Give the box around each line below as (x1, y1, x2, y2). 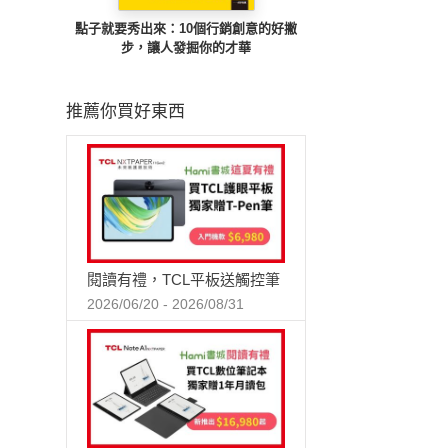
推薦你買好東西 (66, 102, 186, 121)
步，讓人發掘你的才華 (121, 40, 251, 55)
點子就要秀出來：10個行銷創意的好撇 (75, 21, 297, 36)
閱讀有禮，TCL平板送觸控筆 (87, 270, 280, 288)
